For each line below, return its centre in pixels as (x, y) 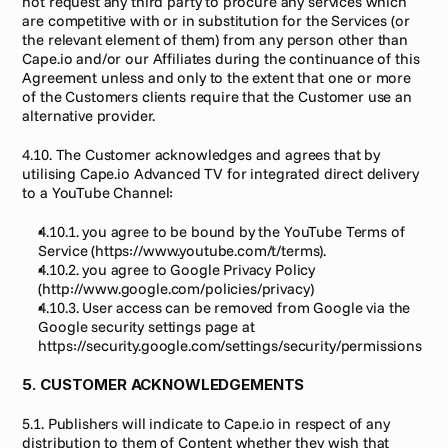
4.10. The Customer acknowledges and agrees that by (201, 154)
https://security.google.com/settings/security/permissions (230, 345)
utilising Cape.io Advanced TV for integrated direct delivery (220, 173)
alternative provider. (89, 115)
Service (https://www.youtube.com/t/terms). (182, 250)
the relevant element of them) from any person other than (215, 39)
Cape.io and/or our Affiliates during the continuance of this (221, 58)
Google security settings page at (146, 326)
